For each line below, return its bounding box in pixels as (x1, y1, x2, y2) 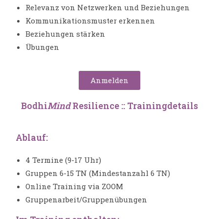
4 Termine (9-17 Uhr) (25, 155, 102, 165)
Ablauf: (16, 131, 48, 144)
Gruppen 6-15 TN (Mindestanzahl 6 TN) (25, 168, 171, 178)
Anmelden (90, 75, 129, 86)
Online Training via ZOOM (25, 181, 124, 192)
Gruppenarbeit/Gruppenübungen (25, 195, 148, 205)
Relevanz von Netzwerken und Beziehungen (25, 2, 190, 13)
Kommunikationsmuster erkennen (25, 16, 155, 26)
